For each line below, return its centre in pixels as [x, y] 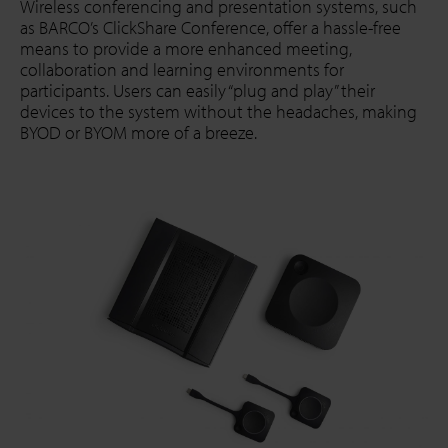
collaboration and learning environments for [182, 70]
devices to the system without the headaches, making [218, 112]
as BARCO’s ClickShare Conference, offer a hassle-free [210, 28]
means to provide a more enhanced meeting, [186, 49]
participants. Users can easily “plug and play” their [197, 91]
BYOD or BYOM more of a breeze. [138, 133]
